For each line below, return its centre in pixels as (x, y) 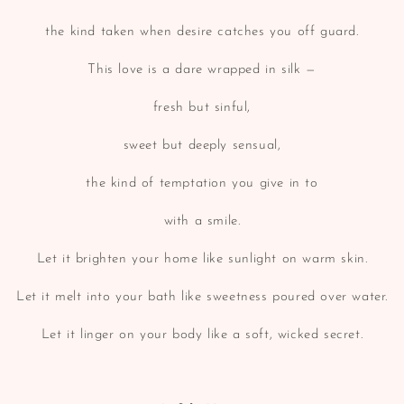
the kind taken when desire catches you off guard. (202, 32)
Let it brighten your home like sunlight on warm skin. (202, 259)
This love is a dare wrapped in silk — (202, 69)
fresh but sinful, (202, 107)
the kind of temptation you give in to (202, 183)
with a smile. (202, 221)
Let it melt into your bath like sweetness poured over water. (202, 297)
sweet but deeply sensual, (202, 145)
